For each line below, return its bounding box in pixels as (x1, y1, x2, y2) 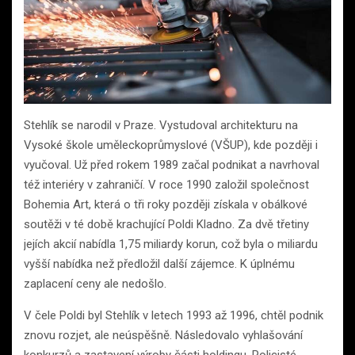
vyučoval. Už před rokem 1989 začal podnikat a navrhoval (24, 158, 319, 173)
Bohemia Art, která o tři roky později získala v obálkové (24, 197, 307, 212)
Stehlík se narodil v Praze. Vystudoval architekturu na (24, 118, 298, 133)
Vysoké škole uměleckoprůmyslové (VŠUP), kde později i (24, 138, 318, 153)
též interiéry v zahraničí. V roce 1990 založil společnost (24, 177, 309, 193)
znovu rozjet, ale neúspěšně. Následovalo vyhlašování (24, 328, 303, 343)
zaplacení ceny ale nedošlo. (24, 277, 166, 292)
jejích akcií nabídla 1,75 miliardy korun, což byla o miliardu (24, 237, 318, 252)
